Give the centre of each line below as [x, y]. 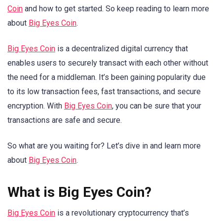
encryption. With [36, 106]
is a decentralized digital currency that [122, 49]
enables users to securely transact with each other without [108, 63]
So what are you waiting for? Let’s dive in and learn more [104, 146]
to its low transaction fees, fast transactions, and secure [104, 92]
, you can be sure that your [157, 106]
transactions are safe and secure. [65, 120]
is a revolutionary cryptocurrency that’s [122, 213]
